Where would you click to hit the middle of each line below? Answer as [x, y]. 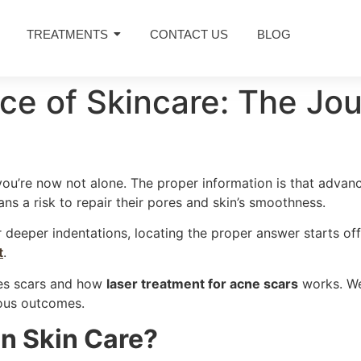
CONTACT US [189, 34]
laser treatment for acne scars [202, 283]
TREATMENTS [68, 34]
